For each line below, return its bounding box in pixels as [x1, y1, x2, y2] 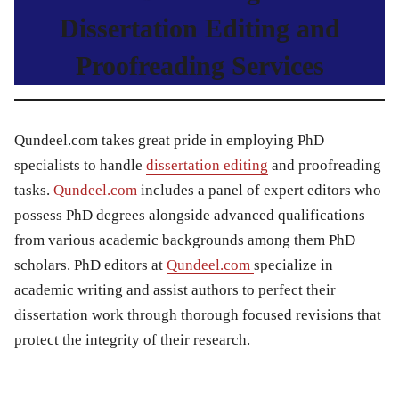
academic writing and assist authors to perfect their [14, 281, 336, 299]
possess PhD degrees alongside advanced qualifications [14, 207, 365, 224]
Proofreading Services [75, 51, 324, 81]
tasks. [14, 182, 53, 199]
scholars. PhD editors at [14, 256, 167, 274]
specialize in [254, 256, 333, 274]
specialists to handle [14, 157, 146, 175]
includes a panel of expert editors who [137, 182, 381, 199]
